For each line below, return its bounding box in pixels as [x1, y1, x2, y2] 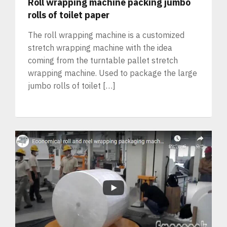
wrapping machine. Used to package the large [28, 67, 197, 78]
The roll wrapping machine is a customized [28, 29, 184, 40]
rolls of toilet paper [28, 9, 109, 21]
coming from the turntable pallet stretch [28, 55, 178, 65]
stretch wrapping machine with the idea [28, 42, 172, 53]
